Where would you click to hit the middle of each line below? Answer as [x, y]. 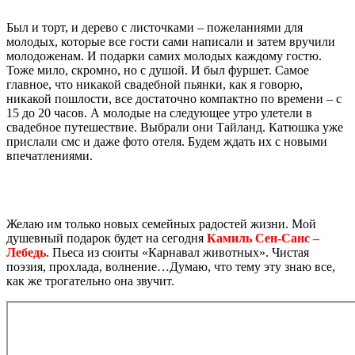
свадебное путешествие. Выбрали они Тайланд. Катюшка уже [175, 127]
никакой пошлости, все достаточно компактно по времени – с [174, 98]
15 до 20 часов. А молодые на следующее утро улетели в [159, 113]
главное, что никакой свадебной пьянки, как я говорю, [155, 84]
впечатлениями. [50, 155]
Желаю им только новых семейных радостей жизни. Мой [161, 223]
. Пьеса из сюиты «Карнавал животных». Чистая [177, 252]
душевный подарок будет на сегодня [107, 238]
